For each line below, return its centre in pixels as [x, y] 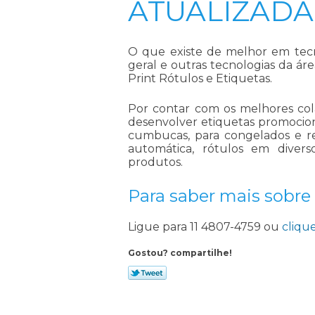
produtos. [155, 162]
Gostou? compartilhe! [180, 252]
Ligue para [159, 226]
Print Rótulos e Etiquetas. [200, 78]
